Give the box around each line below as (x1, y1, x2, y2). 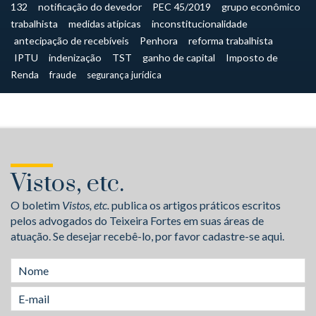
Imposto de (226, 51, 278, 63)
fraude (49, 69, 76, 80)
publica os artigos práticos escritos (109, 198, 281, 212)
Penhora (140, 35, 178, 47)
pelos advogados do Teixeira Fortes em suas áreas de (11, 214, 264, 227)
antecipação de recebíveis (14, 35, 129, 47)
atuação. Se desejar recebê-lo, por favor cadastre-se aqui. (11, 229, 284, 243)
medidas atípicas (68, 18, 141, 30)
